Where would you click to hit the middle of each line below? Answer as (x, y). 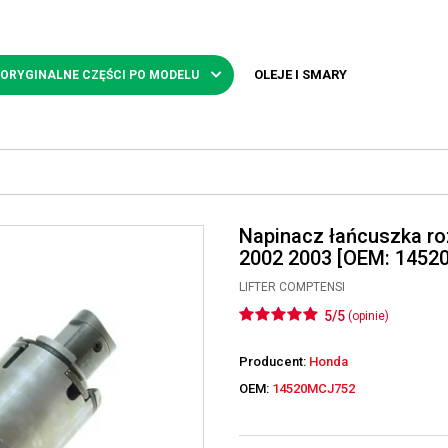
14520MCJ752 (313, 388)
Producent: (274, 361)
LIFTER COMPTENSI (292, 287)
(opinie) (368, 316)
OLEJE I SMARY (300, 74)
